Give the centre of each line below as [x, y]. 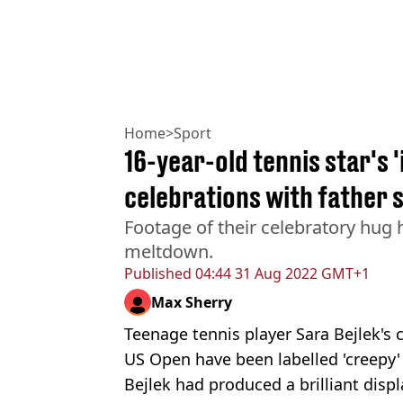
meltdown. [169, 251]
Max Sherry [192, 302]
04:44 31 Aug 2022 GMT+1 [281, 273]
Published [158, 273]
